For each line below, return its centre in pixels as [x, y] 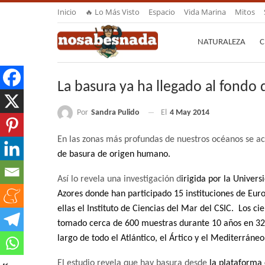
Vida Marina [205, 12]
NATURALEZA [222, 42]
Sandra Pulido [115, 112]
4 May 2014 [190, 113]
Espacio [162, 12]
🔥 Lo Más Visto [112, 12]
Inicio [67, 12]
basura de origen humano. [121, 155]
